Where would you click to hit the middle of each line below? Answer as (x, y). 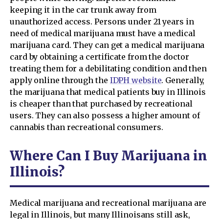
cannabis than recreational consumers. (87, 127)
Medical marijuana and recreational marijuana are (108, 203)
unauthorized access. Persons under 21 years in (102, 22)
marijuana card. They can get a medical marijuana (107, 45)
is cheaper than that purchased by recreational (101, 104)
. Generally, (183, 80)
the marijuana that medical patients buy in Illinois (108, 92)
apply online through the (60, 80)
